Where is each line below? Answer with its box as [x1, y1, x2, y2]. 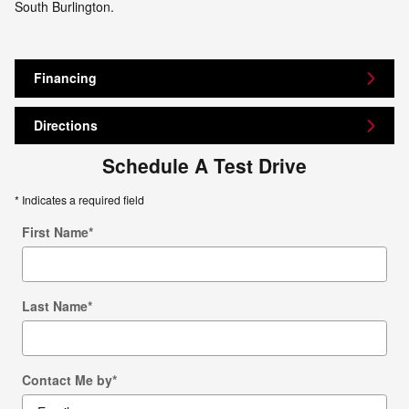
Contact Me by [22, 371, 112, 390]
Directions [34, 116, 98, 135]
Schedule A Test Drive [102, 152, 307, 180]
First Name [22, 223, 89, 242]
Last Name [22, 297, 88, 316]
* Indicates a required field [15, 192, 144, 208]
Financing [34, 68, 97, 88]
